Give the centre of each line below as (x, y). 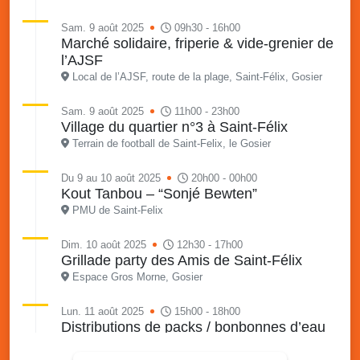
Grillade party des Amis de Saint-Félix (182, 260)
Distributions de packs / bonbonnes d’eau (193, 327)
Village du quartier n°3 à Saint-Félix (174, 127)
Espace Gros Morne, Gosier (137, 276)
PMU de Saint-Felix (117, 210)
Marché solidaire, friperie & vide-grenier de (197, 43)
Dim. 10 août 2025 (104, 244)
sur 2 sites (94, 344)
